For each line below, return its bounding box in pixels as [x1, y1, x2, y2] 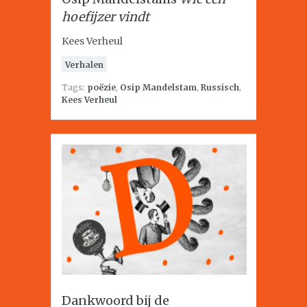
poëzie [87, 82, 116, 93]
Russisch [201, 82, 239, 93]
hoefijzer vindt [62, 9, 149, 25]
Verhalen [65, 60, 103, 70]
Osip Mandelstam [120, 82, 197, 93]
